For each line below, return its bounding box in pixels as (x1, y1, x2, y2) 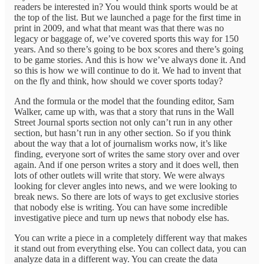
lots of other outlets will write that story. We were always (14, 170, 225, 181)
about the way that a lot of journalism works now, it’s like (14, 138, 227, 149)
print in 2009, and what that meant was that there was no (14, 23, 224, 34)
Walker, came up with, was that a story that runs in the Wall (14, 107, 234, 117)
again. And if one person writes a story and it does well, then (14, 160, 239, 170)
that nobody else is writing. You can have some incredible (14, 202, 227, 213)
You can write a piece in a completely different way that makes (14, 233, 247, 243)
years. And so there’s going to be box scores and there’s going (14, 44, 243, 55)
